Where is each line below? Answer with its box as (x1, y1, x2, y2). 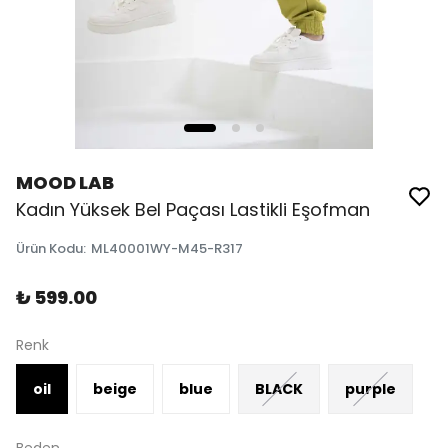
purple (345, 378, 396, 399)
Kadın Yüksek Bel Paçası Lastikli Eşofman (16, 197, 370, 222)
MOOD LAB (16, 170, 114, 195)
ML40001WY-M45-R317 (91, 239, 243, 258)
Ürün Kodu (16, 239, 83, 258)
